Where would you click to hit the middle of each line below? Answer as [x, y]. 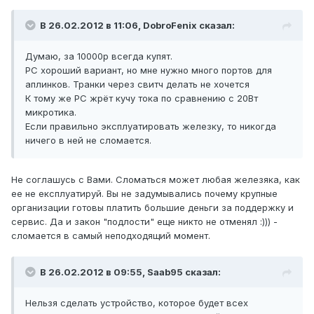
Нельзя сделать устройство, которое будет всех [137, 303]
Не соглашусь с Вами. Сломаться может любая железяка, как [156, 180]
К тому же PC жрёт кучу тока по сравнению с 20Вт [142, 98]
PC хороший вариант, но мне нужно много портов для [149, 70]
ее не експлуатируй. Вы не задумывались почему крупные [144, 194]
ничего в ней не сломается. [88, 141]
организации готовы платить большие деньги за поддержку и [152, 208]
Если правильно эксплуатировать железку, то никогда [151, 127]
